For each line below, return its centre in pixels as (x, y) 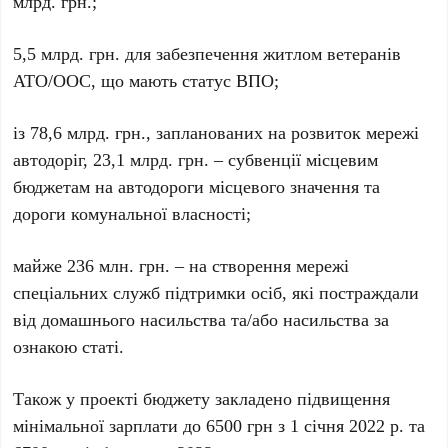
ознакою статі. (69, 346)
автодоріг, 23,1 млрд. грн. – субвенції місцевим (196, 159)
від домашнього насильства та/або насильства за (201, 319)
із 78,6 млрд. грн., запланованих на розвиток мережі (216, 132)
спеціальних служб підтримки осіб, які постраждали (216, 292)
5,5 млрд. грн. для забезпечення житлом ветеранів (207, 53)
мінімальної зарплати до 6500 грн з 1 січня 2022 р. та (219, 425)
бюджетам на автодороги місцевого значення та (197, 186)
